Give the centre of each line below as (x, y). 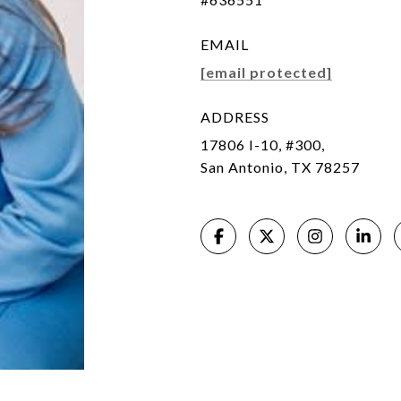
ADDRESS (235, 117)
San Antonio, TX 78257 (280, 167)
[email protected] (266, 72)
